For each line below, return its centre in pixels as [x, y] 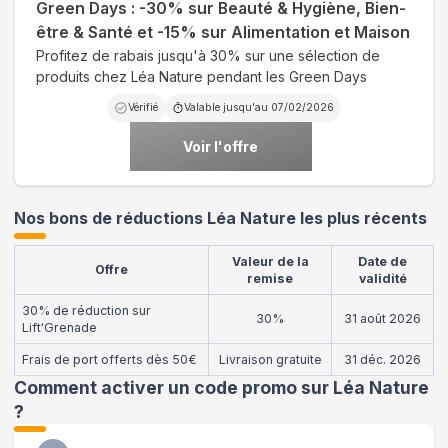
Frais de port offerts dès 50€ [109, 359]
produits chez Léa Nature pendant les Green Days [201, 76]
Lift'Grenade [59, 327]
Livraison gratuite [270, 359]
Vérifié [143, 107]
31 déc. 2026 [382, 359]
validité [382, 278]
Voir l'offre [220, 146]
